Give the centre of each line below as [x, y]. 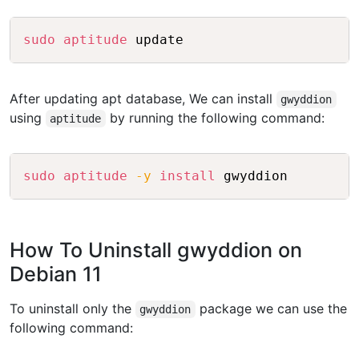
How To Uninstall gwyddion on [156, 250]
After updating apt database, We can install [143, 99]
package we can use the [271, 309]
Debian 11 [56, 274]
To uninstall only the [73, 309]
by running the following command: [215, 118]
